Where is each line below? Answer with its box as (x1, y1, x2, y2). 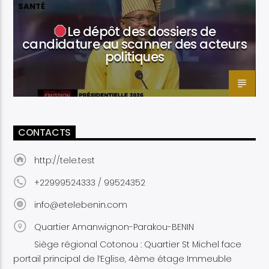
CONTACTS (18, 125, 71, 140)
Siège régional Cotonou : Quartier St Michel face (34, 238, 241, 251)
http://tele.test (34, 154, 95, 167)
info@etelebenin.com (34, 199, 127, 211)
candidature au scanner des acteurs (22, 35, 247, 53)
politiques (104, 47, 165, 65)
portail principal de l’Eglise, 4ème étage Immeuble (13, 253, 232, 265)
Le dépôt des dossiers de (67, 22, 216, 40)
